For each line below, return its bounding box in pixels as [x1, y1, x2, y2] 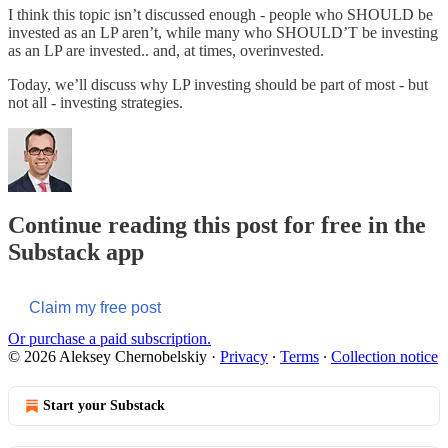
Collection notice [331, 347, 438, 365]
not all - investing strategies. [8, 93, 183, 111]
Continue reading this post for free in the [8, 211, 426, 238]
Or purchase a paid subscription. [8, 329, 211, 347]
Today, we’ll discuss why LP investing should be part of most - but [8, 75, 428, 93]
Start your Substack [43, 397, 165, 413]
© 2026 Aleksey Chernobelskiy [8, 347, 207, 365]
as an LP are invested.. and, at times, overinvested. [8, 41, 324, 59]
